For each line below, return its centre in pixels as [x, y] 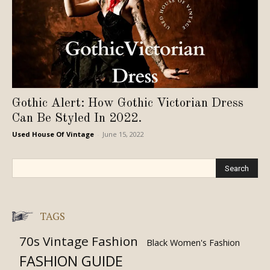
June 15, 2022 [123, 134]
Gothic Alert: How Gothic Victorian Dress [128, 104]
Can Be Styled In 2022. [77, 119]
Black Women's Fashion [193, 243]
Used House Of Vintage [53, 134]
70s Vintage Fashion [79, 241]
